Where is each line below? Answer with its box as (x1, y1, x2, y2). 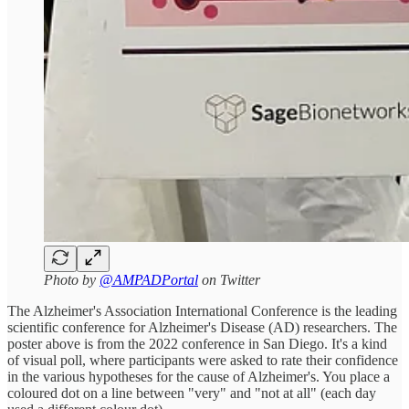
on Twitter (198, 271, 260, 288)
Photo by (44, 271, 100, 288)
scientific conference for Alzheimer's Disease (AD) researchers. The (7, 319, 397, 335)
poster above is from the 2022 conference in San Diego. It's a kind (7, 335, 387, 351)
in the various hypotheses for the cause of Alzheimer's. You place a (7, 368, 390, 384)
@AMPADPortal (100, 271, 198, 288)
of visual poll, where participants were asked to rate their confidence (7, 351, 398, 368)
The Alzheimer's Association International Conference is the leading (7, 302, 397, 319)
